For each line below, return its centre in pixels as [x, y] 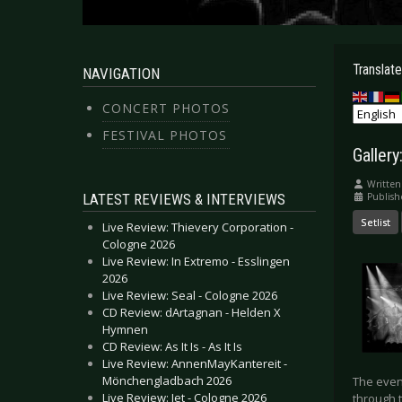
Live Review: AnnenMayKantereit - [195, 363]
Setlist [376, 223]
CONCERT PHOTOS [166, 108]
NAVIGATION [121, 74]
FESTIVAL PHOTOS [165, 135]
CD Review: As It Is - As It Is [172, 346]
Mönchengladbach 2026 [167, 380]
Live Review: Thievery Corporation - [198, 227]
